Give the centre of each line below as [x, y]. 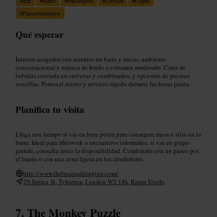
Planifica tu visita [50, 109]
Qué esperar [39, 34]
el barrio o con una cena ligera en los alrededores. [80, 159]
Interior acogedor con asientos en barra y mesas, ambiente [91, 59]
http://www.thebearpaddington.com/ [71, 173]
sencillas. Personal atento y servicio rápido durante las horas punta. [103, 84]
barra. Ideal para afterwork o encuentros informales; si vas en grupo [102, 142]
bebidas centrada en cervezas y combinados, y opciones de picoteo [103, 75]
